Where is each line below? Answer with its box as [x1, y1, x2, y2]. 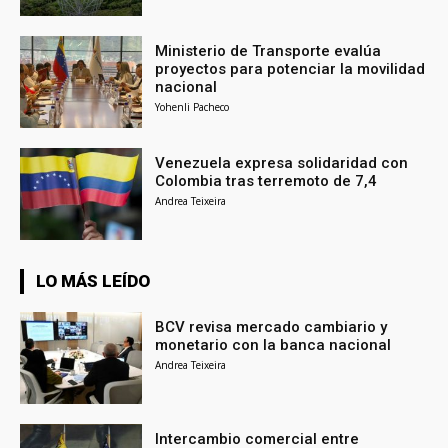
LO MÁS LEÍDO [36, 270, 150, 291]
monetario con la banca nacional [155, 335, 392, 354]
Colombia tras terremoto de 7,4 [155, 171, 378, 190]
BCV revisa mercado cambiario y [155, 317, 388, 336]
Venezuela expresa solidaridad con [155, 153, 409, 172]
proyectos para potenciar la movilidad [155, 60, 426, 79]
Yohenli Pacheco [155, 100, 230, 115]
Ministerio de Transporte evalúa [155, 42, 382, 61]
